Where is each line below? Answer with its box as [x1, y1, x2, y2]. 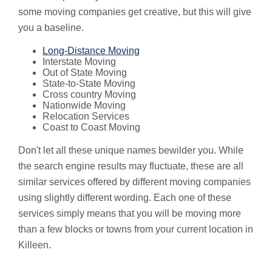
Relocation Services [42, 110, 129, 121]
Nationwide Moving [42, 100, 126, 110]
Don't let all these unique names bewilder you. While [18, 144, 243, 155]
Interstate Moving [42, 56, 116, 67]
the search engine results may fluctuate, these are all [18, 160, 243, 171]
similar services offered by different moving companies [18, 176, 251, 187]
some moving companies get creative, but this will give [18, 6, 251, 17]
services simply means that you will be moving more [18, 208, 241, 219]
